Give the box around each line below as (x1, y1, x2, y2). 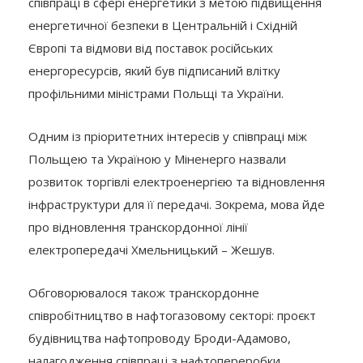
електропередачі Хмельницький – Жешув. (28, 241, 275, 258)
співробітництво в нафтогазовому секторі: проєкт (28, 306, 316, 323)
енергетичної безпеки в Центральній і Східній (28, 16, 297, 33)
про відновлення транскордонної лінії (28, 218, 248, 235)
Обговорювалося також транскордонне (28, 284, 259, 301)
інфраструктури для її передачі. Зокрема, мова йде (28, 195, 325, 212)
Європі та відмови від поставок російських (28, 39, 273, 56)
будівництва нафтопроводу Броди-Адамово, (28, 329, 291, 346)
